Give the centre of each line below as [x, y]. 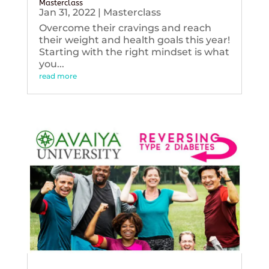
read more [58, 76]
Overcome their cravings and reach [125, 28]
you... [51, 64]
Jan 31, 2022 [67, 12]
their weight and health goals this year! [134, 40]
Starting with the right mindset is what [134, 52]
